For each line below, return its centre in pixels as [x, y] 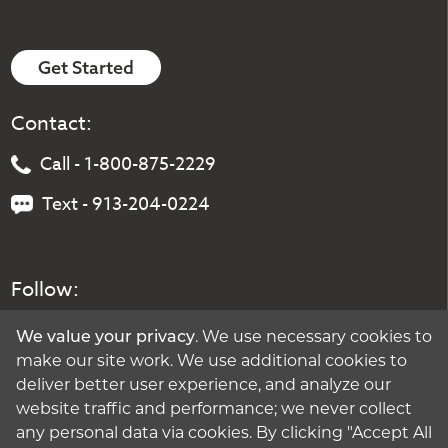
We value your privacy [105, 337]
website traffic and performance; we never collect [214, 409]
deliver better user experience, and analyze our [203, 385]
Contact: [52, 124]
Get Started [86, 68]
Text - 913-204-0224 [126, 205]
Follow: [45, 290]
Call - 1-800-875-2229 [128, 165]
